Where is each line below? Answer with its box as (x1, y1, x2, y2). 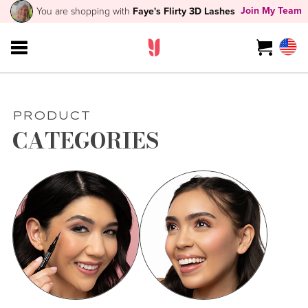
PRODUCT (12, 108, 91, 123)
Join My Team (241, 3, 302, 17)
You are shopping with (36, 4, 133, 18)
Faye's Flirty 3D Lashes (133, 4, 236, 19)
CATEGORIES (12, 124, 159, 158)
